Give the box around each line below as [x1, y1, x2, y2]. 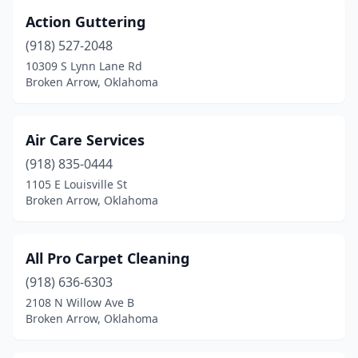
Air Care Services [26, 130, 145, 149]
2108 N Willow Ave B [26, 295, 134, 310]
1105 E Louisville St [26, 177, 127, 192]
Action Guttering [26, 12, 145, 31]
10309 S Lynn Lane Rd [26, 58, 142, 74]
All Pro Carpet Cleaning [26, 249, 189, 268]
